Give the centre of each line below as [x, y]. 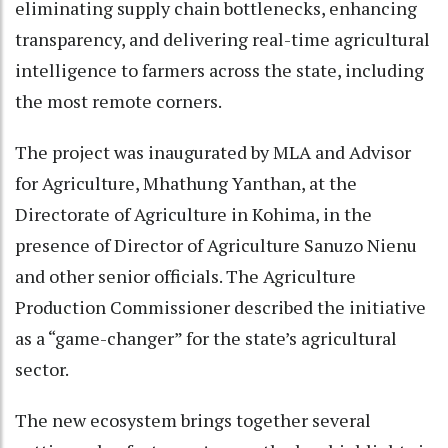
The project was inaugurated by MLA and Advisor [213, 152]
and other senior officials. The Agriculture [185, 276]
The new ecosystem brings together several [193, 420]
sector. [42, 369]
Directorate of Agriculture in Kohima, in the [193, 214]
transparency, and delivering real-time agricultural [222, 39]
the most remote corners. [118, 101]
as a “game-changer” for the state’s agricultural [206, 338]
